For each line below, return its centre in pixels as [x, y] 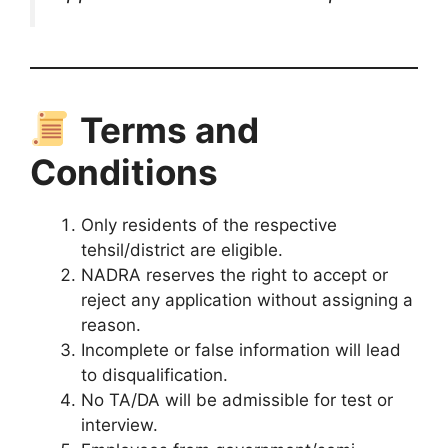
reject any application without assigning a [247, 299]
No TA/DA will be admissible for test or [237, 399]
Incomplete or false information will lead [241, 349]
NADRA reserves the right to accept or [234, 274]
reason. [111, 324]
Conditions [124, 171]
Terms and [169, 129]
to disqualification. [154, 374]
